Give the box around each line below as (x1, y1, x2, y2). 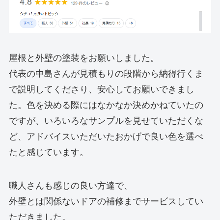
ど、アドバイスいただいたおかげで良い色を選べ (8, 132, 203, 142)
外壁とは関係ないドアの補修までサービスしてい (8, 196, 203, 207)
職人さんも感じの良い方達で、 (8, 181, 133, 191)
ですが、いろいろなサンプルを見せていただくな (8, 116, 203, 126)
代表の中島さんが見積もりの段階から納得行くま (8, 69, 203, 79)
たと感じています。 (8, 147, 88, 158)
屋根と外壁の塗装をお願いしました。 (8, 53, 159, 63)
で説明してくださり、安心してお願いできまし (8, 84, 194, 95)
